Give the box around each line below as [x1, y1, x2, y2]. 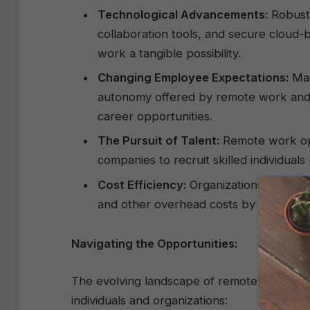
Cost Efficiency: [98, 177, 186, 192]
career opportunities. [98, 109, 212, 123]
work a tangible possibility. [98, 46, 241, 60]
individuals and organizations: [71, 293, 228, 307]
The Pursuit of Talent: [98, 134, 219, 148]
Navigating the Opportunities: [71, 237, 237, 251]
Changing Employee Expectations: [98, 70, 289, 84]
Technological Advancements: [98, 7, 268, 21]
